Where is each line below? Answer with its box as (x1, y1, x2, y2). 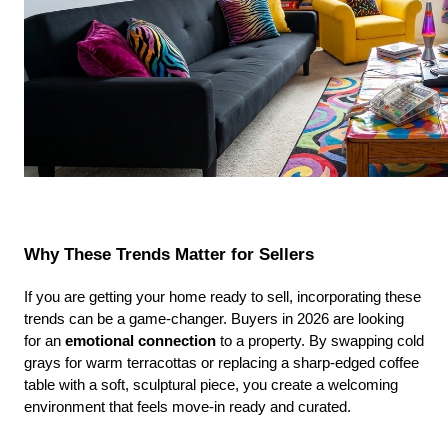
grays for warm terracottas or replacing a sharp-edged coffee (24, 354, 419, 371)
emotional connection (65, 332, 216, 349)
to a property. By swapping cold (216, 332, 424, 349)
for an (24, 332, 65, 349)
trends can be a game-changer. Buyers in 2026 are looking (24, 310, 404, 327)
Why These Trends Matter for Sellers (24, 243, 314, 264)
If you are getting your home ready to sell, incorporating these (24, 288, 421, 305)
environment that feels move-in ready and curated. (24, 398, 351, 415)
